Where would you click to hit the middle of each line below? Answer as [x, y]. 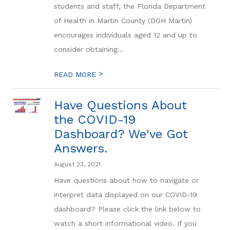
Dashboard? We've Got [121, 134]
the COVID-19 [95, 120]
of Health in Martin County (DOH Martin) [123, 21]
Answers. [81, 148]
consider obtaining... [89, 49]
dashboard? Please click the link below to [128, 209]
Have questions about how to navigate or [127, 180]
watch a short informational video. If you [126, 223]
